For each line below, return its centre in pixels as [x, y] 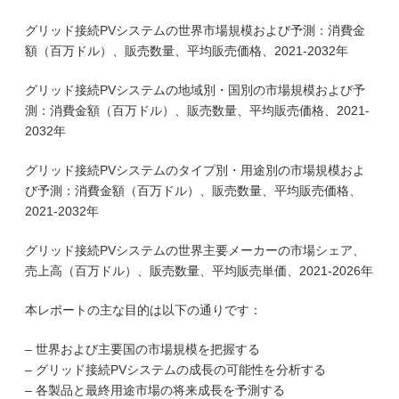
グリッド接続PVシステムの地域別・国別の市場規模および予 [195, 90]
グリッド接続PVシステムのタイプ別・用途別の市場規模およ [195, 170]
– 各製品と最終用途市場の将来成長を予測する [155, 390]
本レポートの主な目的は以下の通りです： [143, 310]
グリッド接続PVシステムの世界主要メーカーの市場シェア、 [195, 250]
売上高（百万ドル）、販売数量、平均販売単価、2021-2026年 [199, 271]
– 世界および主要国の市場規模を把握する [142, 349]
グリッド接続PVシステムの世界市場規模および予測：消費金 [195, 30]
